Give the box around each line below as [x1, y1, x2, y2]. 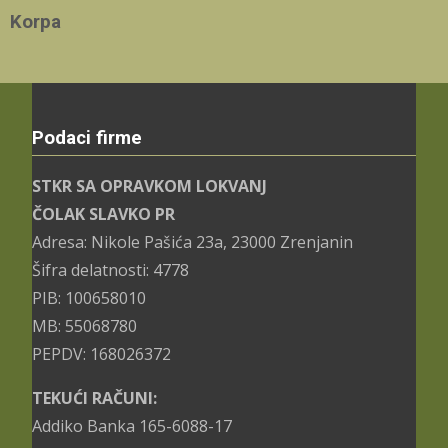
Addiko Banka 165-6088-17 [32, 414, 232, 437]
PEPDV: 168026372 [32, 342, 171, 365]
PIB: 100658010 [32, 286, 146, 309]
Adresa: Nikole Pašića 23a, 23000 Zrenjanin [32, 230, 353, 253]
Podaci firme [32, 126, 142, 149]
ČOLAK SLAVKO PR [32, 202, 175, 225]
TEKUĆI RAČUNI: [32, 386, 157, 409]
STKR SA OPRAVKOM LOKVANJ [32, 174, 267, 197]
